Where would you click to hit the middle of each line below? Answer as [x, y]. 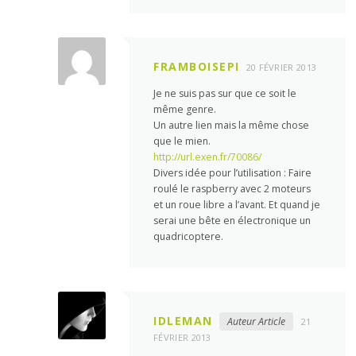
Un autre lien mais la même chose [232, 126]
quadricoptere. [189, 237]
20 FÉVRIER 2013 [281, 68]
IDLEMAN [183, 320]
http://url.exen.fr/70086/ [208, 157]
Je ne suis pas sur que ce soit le [225, 94]
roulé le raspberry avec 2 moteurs [232, 189]
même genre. [185, 110]
